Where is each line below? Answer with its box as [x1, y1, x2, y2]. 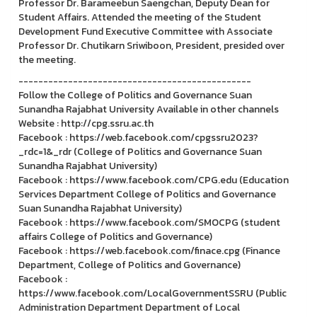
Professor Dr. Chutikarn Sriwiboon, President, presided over [18, 38, 284, 53]
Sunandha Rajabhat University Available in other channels [18, 101, 279, 117]
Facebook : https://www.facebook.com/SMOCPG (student [18, 214, 280, 230]
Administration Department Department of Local [18, 299, 240, 315]
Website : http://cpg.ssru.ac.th [18, 115, 154, 131]
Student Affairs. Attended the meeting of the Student [18, 9, 261, 25]
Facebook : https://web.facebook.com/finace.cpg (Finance [18, 243, 280, 258]
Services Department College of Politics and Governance [18, 186, 276, 202]
